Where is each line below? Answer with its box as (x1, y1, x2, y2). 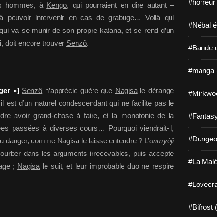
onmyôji (149, 137, 174, 145)
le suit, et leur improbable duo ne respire (40, 162, 174, 170)
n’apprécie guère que (42, 86, 115, 94)
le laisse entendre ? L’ (79, 137, 149, 145)
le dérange (137, 86, 174, 94)
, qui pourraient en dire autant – (67, 1, 174, 9)
